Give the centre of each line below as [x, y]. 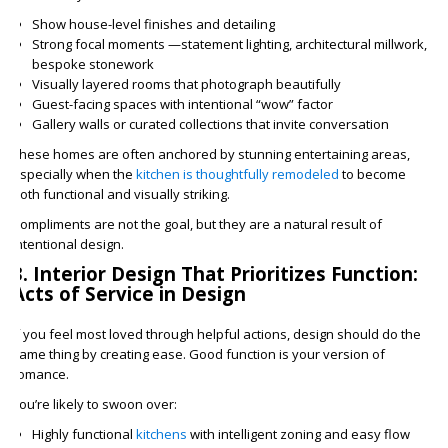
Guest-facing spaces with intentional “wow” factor [182, 104]
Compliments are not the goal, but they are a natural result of [196, 224]
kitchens [161, 434]
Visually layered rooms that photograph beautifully [186, 84]
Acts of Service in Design [128, 293]
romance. [40, 374]
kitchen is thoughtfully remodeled [237, 174]
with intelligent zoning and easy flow [298, 434]
